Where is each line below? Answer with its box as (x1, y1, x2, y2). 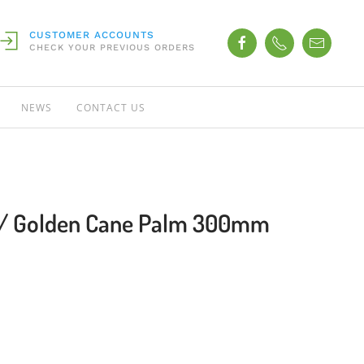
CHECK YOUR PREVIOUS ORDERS (29, 42, 195, 53)
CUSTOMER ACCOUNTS (29, 29, 154, 41)
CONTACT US (76, 100, 145, 115)
